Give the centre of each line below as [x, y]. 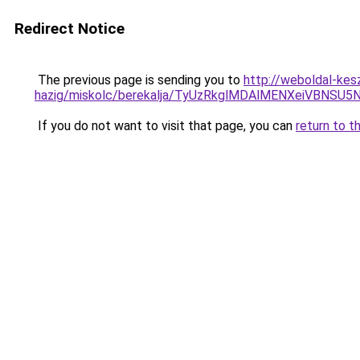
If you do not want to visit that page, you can [165, 126]
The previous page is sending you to [139, 80]
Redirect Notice [70, 29]
